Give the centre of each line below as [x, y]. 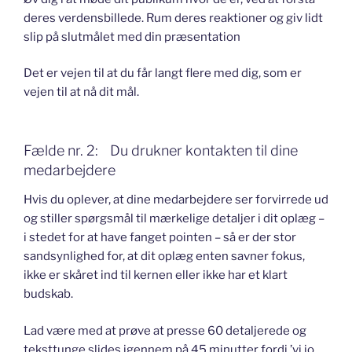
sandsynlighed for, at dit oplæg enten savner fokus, [164, 257]
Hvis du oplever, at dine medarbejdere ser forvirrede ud [176, 200]
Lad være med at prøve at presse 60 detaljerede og [165, 330]
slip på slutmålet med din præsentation [132, 37]
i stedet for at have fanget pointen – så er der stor [160, 238]
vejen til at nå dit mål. [81, 92]
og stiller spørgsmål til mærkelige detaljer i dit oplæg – [174, 219]
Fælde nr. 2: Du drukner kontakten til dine [161, 150]
